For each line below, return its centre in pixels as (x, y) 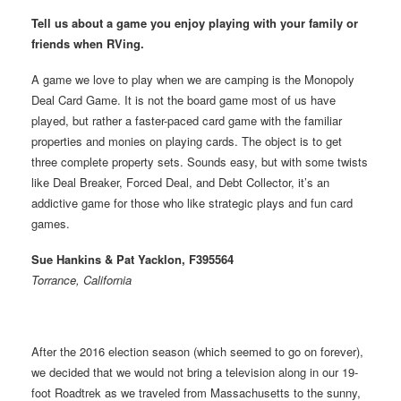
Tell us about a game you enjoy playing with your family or (195, 22)
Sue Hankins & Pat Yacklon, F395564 (132, 259)
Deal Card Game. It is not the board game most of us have (183, 99)
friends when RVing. (88, 43)
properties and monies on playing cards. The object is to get (187, 141)
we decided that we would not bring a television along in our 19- (195, 371)
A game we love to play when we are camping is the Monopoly (193, 79)
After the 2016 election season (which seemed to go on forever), (197, 351)
